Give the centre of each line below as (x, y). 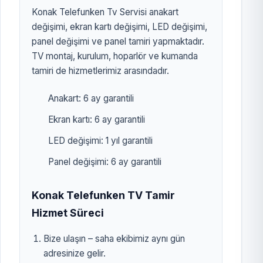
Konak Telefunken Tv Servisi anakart (105, 12)
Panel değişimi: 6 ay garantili (105, 162)
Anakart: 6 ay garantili (91, 98)
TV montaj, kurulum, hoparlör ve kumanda (115, 56)
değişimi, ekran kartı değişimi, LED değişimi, (119, 27)
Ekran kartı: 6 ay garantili (97, 119)
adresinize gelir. (75, 253)
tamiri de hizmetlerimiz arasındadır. (100, 71)
